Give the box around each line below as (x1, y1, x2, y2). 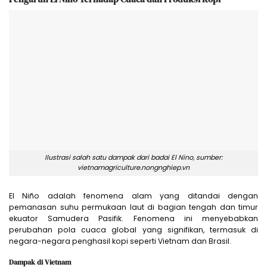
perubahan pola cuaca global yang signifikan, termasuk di (9, 225, 258, 235)
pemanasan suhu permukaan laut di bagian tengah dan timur (9, 202, 258, 213)
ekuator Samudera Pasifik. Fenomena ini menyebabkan (9, 213, 258, 224)
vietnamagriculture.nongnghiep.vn (77, 163, 190, 173)
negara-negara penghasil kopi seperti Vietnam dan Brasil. (9, 236, 231, 247)
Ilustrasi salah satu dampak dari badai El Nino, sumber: (45, 153, 222, 163)
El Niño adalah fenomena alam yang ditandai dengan (9, 191, 258, 201)
